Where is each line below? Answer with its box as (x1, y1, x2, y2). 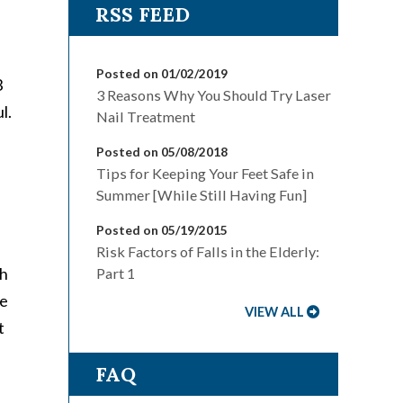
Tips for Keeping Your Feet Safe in (96, 165, 314, 183)
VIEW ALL (245, 304, 304, 320)
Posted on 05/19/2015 (96, 222, 228, 238)
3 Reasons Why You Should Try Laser (96, 86, 331, 104)
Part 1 (96, 264, 135, 282)
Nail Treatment (96, 108, 195, 126)
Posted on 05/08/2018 (96, 144, 228, 160)
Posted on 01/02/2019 (96, 66, 228, 82)
